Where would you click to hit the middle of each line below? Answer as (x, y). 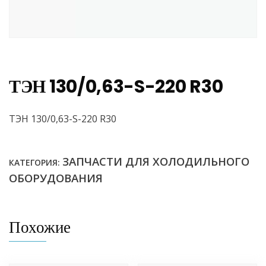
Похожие (40, 227)
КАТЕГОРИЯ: (36, 163)
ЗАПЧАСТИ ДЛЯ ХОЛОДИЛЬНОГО (156, 161)
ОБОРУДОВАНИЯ (56, 178)
